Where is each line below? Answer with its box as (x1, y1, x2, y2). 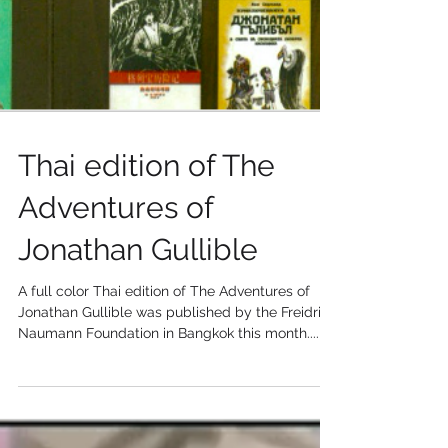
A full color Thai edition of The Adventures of (18, 319, 310, 335)
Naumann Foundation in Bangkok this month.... (18, 361, 319, 377)
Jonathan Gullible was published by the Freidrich (18, 340, 337, 356)
